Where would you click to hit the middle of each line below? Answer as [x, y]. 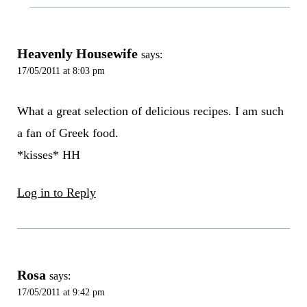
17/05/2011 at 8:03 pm [61, 70]
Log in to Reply [56, 193]
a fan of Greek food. [67, 133]
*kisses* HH [48, 155]
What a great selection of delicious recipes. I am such [150, 111]
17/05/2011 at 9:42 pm [61, 292]
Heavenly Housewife [77, 53]
